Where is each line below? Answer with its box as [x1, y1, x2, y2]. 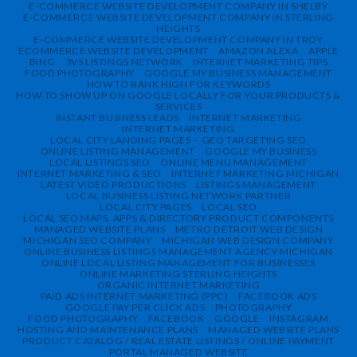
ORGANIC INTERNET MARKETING [96, 278, 261, 291]
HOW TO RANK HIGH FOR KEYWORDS [86, 77, 271, 90]
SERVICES [155, 100, 202, 112]
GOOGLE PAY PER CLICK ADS [65, 300, 206, 313]
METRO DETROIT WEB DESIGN [175, 222, 324, 235]
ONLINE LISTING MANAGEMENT [40, 144, 195, 157]
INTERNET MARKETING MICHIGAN [171, 167, 339, 179]
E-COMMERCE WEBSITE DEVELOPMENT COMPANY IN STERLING [23, 10, 334, 23]
